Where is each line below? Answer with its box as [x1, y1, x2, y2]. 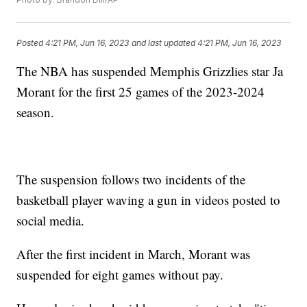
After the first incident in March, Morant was [16, 245, 251, 263]
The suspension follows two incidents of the [16, 171, 246, 188]
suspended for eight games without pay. [16, 266, 228, 284]
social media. [16, 212, 89, 230]
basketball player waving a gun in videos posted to [16, 191, 281, 209]
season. [16, 103, 55, 121]
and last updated [132, 37, 196, 48]
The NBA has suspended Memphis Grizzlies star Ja [16, 62, 284, 80]
